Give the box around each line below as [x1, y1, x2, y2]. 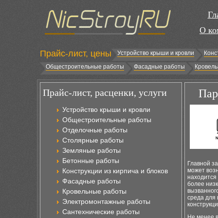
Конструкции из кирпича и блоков [62, 167, 168, 175]
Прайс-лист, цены [40, 49, 111, 58]
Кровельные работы [62, 187, 127, 195]
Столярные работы [62, 136, 124, 144]
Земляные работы [62, 146, 121, 154]
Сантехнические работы [62, 208, 140, 216]
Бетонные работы [62, 157, 119, 164]
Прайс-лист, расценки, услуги [43, 87, 167, 98]
